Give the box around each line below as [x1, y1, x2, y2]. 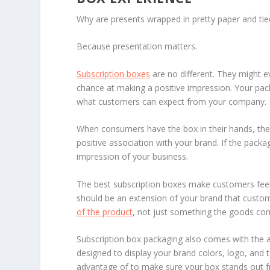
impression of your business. [77, 151, 189, 163]
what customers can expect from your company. [77, 95, 267, 107]
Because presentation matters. [77, 40, 198, 52]
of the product [77, 206, 133, 218]
